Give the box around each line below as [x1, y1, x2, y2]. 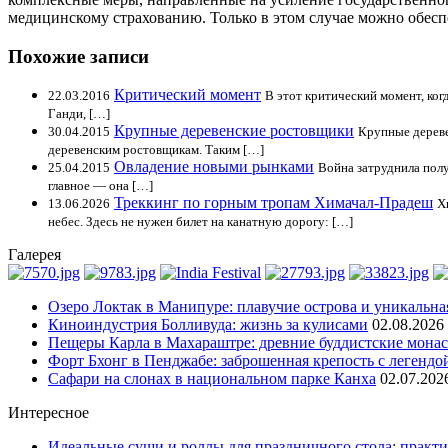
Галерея [8, 246, 61, 264]
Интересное [8, 404, 89, 422]
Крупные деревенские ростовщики [114, 122, 354, 140]
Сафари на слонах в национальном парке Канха [48, 370, 376, 388]
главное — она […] [48, 178, 153, 194]
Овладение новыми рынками [114, 158, 314, 176]
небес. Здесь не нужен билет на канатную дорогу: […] [48, 214, 353, 230]
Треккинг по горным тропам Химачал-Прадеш [114, 194, 433, 212]
